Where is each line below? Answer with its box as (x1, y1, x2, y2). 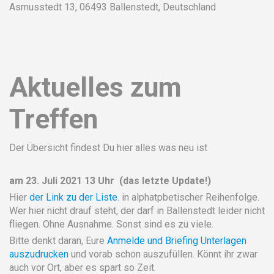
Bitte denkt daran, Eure (9, 234, 107, 246)
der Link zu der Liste (29, 191, 117, 203)
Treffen (9, 103, 98, 135)
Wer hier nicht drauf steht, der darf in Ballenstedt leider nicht (9, 204, 265, 217)
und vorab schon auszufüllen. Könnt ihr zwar (68, 248, 257, 260)
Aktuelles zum (9, 71, 182, 103)
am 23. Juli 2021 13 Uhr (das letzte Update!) (9, 174, 211, 187)
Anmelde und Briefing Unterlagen (107, 234, 246, 246)
